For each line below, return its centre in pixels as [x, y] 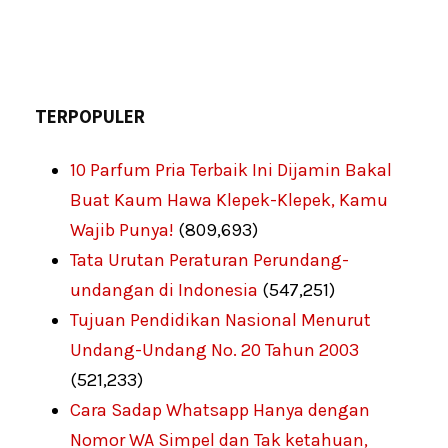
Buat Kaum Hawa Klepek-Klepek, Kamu [229, 199]
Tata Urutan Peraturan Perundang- [209, 259]
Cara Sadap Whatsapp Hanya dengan [220, 409]
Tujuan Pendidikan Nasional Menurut [220, 319]
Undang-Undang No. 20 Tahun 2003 [214, 349]
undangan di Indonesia [164, 289]
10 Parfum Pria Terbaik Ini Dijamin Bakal [231, 169]
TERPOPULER [90, 115]
